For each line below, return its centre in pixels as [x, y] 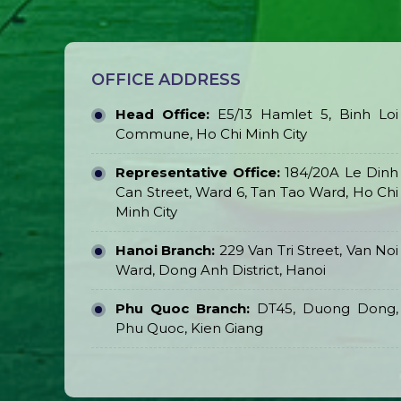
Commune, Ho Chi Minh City [211, 134]
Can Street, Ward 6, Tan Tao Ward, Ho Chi [257, 192]
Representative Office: [198, 173]
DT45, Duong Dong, [324, 309]
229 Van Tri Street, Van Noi [309, 251]
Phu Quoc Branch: [183, 309]
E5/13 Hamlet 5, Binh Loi [304, 115]
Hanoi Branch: [167, 251]
